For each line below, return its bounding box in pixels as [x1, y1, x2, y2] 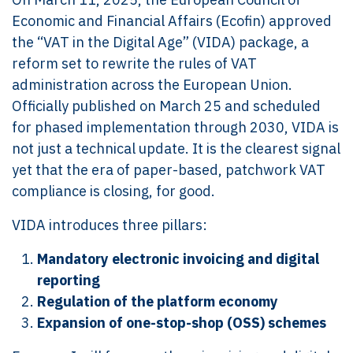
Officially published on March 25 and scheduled [12, 97, 321, 115]
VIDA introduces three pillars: [12, 216, 207, 234]
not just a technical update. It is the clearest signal [12, 139, 340, 158]
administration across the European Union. [12, 76, 292, 94]
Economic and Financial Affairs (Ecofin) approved [12, 12, 332, 30]
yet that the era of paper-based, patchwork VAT [12, 161, 325, 179]
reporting [37, 271, 100, 289]
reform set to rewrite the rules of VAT [12, 54, 257, 72]
